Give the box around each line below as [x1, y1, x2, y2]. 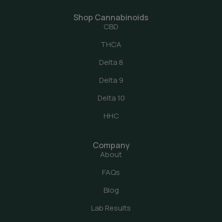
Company [92, 140, 130, 151]
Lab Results [91, 203, 131, 214]
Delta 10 [97, 93, 125, 104]
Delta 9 [99, 75, 123, 86]
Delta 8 [99, 57, 123, 68]
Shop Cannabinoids [73, 12, 149, 23]
